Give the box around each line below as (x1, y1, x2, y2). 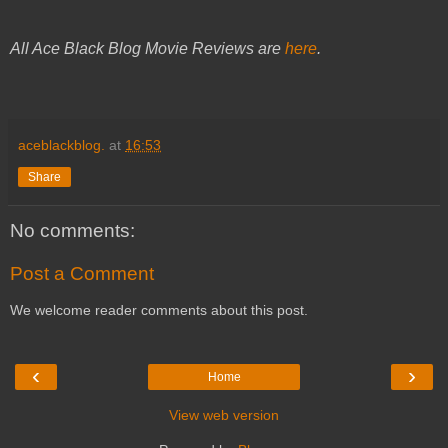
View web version (169, 407, 279, 424)
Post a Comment (10, 263, 154, 285)
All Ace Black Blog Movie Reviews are (10, 39, 285, 57)
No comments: (10, 219, 135, 241)
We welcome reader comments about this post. (10, 301, 308, 318)
